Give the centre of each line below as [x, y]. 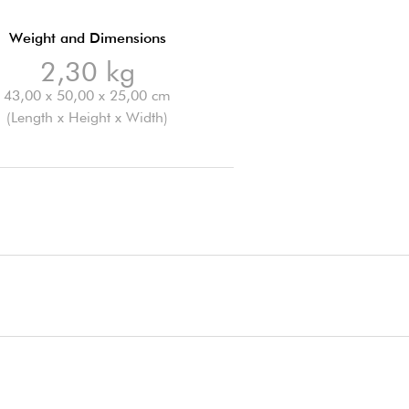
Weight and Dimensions [87, 37]
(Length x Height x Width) [88, 117]
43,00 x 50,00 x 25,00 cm [88, 95]
